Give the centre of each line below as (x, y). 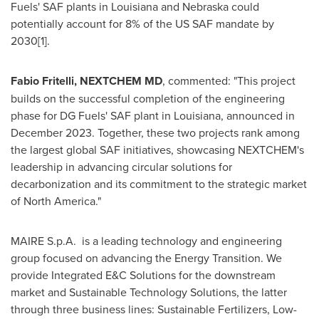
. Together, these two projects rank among (196, 132)
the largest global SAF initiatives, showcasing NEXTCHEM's (157, 150)
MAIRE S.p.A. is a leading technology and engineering (146, 241)
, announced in (258, 115)
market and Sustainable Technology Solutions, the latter (149, 292)
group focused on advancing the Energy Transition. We (146, 258)
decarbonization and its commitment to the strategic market (159, 184)
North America (59, 201)
